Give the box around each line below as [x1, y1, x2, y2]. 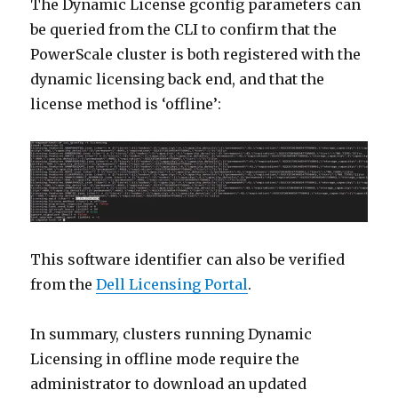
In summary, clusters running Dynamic [30, 325, 313, 344]
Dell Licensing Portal [96, 275, 249, 294]
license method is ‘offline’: [30, 95, 222, 114]
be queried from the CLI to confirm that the [30, 20, 338, 39]
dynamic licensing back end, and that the [30, 70, 325, 89]
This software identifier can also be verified [30, 251, 346, 269]
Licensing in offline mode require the [30, 350, 300, 369]
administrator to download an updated [30, 375, 307, 394]
